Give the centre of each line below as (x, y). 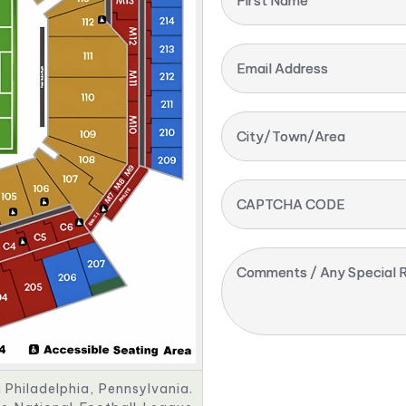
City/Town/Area (291, 137)
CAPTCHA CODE (291, 205)
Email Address (282, 69)
